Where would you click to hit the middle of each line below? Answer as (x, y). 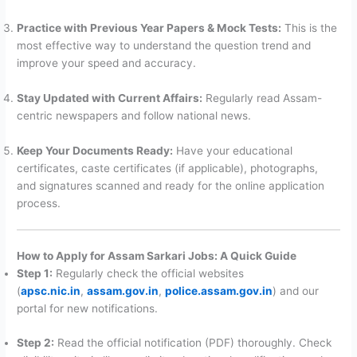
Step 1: (35, 273)
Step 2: (36, 343)
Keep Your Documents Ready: (95, 151)
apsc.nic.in (51, 290)
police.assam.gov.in (219, 290)
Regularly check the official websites (149, 273)
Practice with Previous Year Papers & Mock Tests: (149, 28)
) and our (296, 290)
